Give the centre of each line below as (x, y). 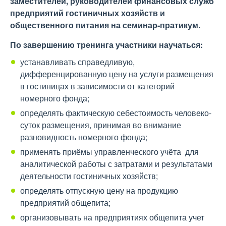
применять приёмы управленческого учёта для (109, 152)
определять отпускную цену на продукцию (99, 190)
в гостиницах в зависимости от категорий (97, 86)
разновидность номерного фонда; (84, 137)
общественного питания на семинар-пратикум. (105, 25)
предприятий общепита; (65, 203)
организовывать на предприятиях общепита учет (112, 217)
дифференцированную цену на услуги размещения (117, 74)
